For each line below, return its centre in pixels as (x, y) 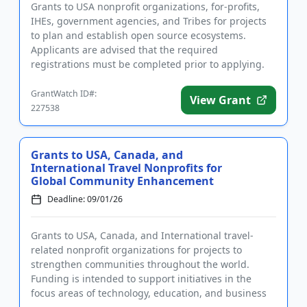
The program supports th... (93, 79)
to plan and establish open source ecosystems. (138, 36)
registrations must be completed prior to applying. (148, 64)
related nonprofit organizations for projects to (136, 250)
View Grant (220, 100)
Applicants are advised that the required (124, 50)
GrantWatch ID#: (64, 94)
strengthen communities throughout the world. (140, 265)
